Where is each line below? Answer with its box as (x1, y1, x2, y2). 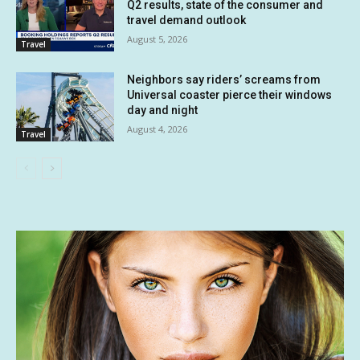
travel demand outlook (127, 14, 247, 27)
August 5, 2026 (127, 33, 188, 46)
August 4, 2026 (127, 122, 188, 135)
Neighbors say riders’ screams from (127, 72, 321, 86)
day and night (127, 103, 198, 117)
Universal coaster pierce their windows (127, 88, 333, 101)
